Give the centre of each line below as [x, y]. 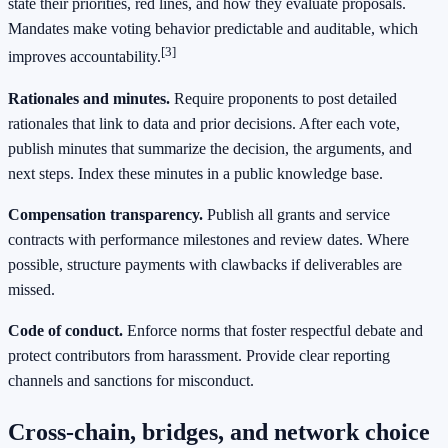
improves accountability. [84, 57]
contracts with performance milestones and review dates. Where [208, 239]
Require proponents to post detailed [283, 98]
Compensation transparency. [105, 214]
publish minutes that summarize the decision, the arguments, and [210, 148]
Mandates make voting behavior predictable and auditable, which [213, 29]
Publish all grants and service [296, 214]
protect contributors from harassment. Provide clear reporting [199, 355]
